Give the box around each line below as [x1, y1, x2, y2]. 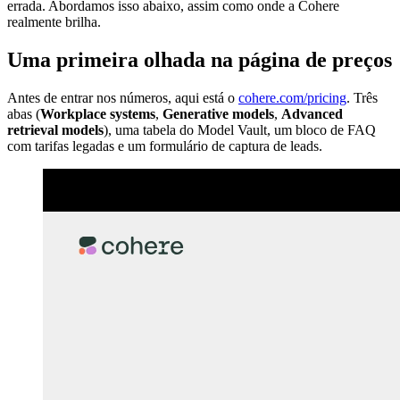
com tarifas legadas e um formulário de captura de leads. [7, 137, 322, 154]
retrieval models [7, 121, 104, 137]
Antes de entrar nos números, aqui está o [7, 89, 238, 105]
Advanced [281, 105, 343, 121]
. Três [346, 89, 378, 105]
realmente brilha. [7, 13, 101, 29]
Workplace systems [40, 105, 155, 121]
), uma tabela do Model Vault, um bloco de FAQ [104, 121, 376, 137]
